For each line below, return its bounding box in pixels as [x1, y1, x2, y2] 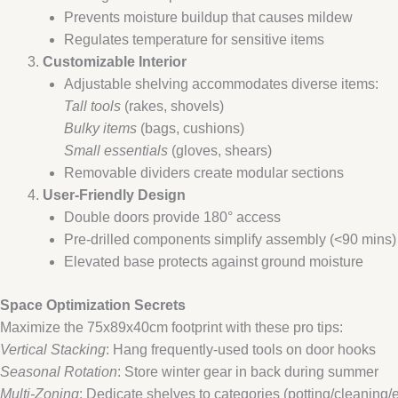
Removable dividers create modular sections [64, 164, 344, 180]
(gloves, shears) [168, 142, 272, 158]
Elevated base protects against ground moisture [64, 253, 363, 269]
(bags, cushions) [137, 120, 244, 136]
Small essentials [64, 142, 168, 158]
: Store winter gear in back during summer [117, 363, 378, 379]
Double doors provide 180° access [64, 209, 281, 225]
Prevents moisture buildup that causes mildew [64, 9, 353, 25]
